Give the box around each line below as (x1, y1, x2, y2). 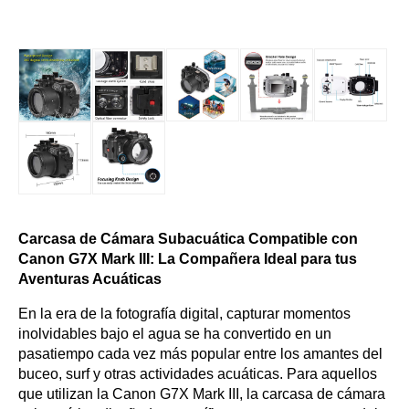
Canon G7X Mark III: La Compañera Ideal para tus (18, 251, 357, 267)
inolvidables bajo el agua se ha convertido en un (18, 326, 331, 341)
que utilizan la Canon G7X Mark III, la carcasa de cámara (18, 386, 385, 402)
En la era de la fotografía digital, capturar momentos (18, 306, 351, 321)
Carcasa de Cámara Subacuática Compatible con (18, 231, 358, 246)
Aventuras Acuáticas (18, 271, 162, 287)
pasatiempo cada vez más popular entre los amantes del (18, 346, 383, 362)
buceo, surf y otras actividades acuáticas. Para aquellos (18, 366, 377, 382)
